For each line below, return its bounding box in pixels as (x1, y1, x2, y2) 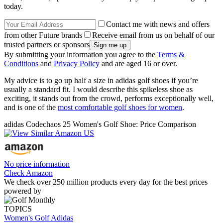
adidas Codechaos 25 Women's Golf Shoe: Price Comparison (4, 119, 196, 128)
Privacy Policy (54, 59, 100, 68)
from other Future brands (4, 30, 82, 39)
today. (4, 1, 23, 10)
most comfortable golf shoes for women (58, 103, 182, 111)
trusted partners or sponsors (4, 40, 90, 49)
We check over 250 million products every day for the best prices (4, 177, 208, 186)
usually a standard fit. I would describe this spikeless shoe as (4, 85, 193, 94)
